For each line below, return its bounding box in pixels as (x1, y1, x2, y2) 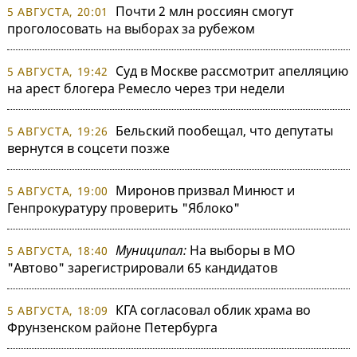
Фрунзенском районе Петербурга (7, 318, 218, 336)
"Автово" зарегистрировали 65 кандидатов (7, 258, 277, 277)
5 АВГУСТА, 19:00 (7, 182, 109, 198)
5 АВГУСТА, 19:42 (7, 63, 109, 79)
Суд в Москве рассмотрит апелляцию (116, 61, 349, 80)
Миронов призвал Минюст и (116, 181, 296, 199)
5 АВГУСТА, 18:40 (7, 242, 109, 258)
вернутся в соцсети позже (7, 139, 170, 157)
